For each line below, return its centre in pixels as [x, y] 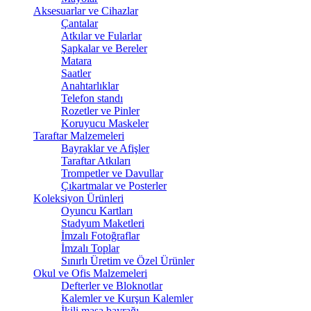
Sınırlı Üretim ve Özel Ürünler [128, 261]
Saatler [76, 73]
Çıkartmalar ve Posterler [114, 186]
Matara [76, 61]
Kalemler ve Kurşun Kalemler [127, 298]
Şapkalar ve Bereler [104, 48]
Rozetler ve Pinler [100, 111]
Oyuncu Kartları [97, 211]
